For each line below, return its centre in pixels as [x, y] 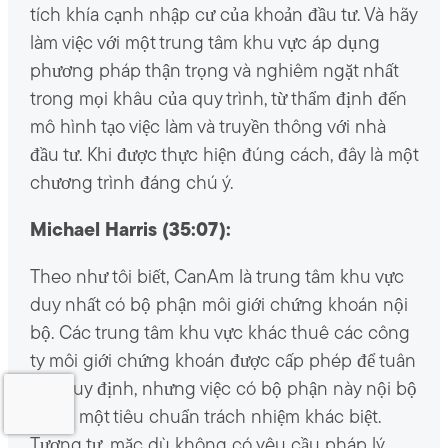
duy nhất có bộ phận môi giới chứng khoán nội [218, 307]
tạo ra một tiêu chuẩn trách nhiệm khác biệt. [205, 419]
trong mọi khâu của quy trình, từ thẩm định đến [218, 101]
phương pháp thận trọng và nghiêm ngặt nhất [213, 73]
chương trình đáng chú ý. [131, 185]
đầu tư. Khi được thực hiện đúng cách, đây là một [223, 157]
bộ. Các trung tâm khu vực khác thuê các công [219, 335]
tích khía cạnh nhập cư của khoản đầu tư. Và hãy [223, 17]
